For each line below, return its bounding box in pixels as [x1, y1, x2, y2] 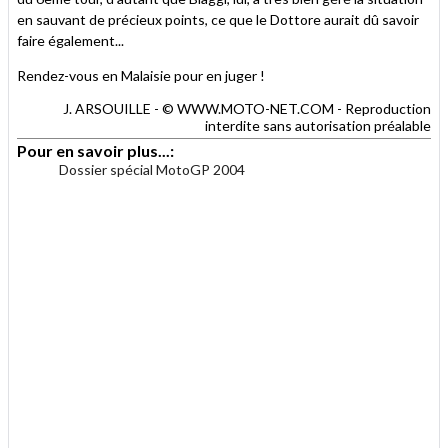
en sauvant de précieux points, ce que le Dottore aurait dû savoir [17, 10, 419, 28]
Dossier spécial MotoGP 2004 [59, 160, 245, 178]
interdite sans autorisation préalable [205, 116, 431, 134]
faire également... [17, 31, 124, 49]
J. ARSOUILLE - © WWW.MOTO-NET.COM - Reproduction [63, 99, 431, 117]
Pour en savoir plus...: [17, 140, 177, 160]
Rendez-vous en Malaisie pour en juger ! [17, 66, 265, 84]
